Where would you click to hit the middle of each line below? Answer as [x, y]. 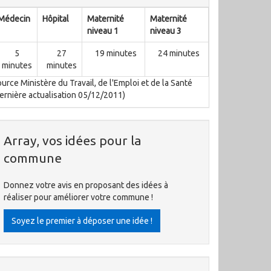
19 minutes [116, 53]
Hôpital [56, 19]
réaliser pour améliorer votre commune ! [78, 197]
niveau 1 [103, 31]
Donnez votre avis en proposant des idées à [86, 185]
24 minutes [179, 53]
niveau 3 [166, 31]
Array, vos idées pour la [73, 140]
